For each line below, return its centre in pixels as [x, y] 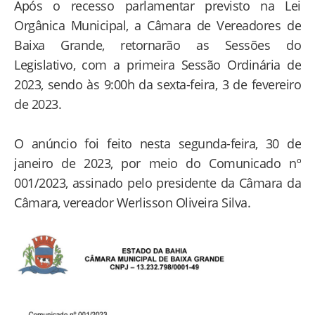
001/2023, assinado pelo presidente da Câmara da [157, 183]
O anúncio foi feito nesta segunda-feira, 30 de [157, 144]
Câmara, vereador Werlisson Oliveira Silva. [132, 203]
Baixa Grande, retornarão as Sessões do [157, 45]
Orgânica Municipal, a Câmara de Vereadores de [157, 26]
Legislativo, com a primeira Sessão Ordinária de [157, 65]
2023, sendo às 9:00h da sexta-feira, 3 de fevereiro [157, 85]
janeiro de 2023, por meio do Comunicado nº [157, 163]
